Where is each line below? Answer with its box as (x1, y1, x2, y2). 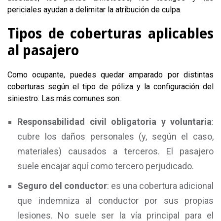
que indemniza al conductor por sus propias (17, 195, 214, 206)
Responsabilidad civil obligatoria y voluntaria (17, 116, 212, 127)
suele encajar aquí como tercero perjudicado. (17, 161, 194, 171)
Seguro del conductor (17, 181, 107, 191)
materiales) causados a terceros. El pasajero (17, 146, 214, 156)
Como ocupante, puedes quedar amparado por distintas (7, 70, 214, 79)
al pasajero (7, 42, 79, 59)
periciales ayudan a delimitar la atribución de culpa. (7, 5, 182, 14)
